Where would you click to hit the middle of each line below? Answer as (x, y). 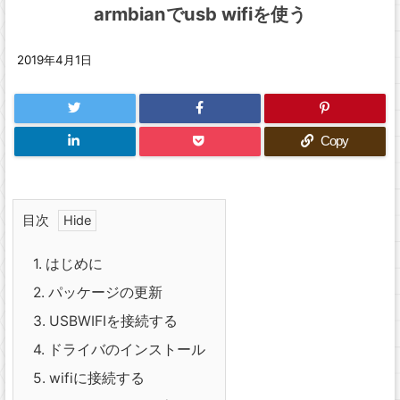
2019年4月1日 (54, 60)
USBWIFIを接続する (112, 321)
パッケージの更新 (104, 292)
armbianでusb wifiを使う (200, 14)
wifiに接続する (95, 378)
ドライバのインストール (125, 350)
